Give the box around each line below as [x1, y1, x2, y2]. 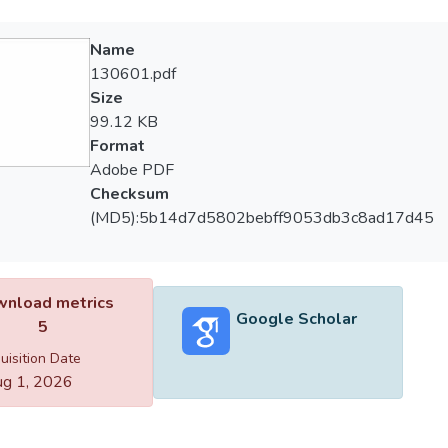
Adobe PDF [89, 159, 174, 181]
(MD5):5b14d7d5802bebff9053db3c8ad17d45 [89, 207, 434, 229]
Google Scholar [235, 307, 357, 330]
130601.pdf [89, 63, 176, 85]
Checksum [89, 183, 169, 205]
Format [89, 135, 145, 157]
